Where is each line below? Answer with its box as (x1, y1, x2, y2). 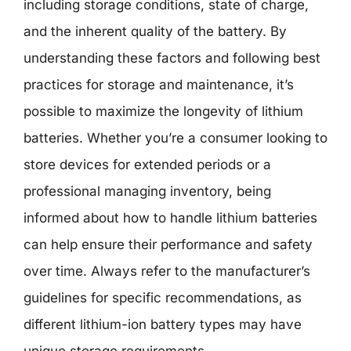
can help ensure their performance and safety (24, 236, 313, 252)
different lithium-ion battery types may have (24, 316, 302, 332)
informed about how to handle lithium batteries (24, 209, 317, 226)
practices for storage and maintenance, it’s (24, 76, 294, 92)
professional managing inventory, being (24, 183, 271, 199)
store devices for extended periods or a (24, 156, 271, 172)
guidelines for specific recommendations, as (24, 289, 302, 306)
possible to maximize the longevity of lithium (24, 103, 303, 119)
